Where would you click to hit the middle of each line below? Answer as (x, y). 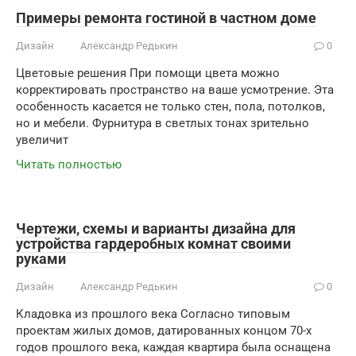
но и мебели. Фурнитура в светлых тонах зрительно (163, 123)
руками (41, 259)
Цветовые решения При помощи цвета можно (148, 73)
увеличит (42, 140)
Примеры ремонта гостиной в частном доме (166, 18)
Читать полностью (69, 164)
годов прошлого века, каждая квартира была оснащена (173, 347)
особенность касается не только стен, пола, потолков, (170, 106)
